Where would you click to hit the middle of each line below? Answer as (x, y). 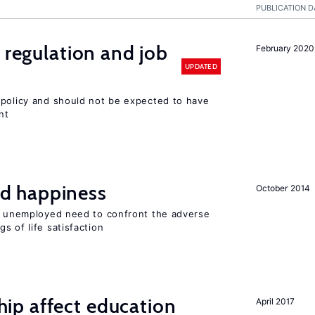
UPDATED (201, 66)
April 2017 (275, 301)
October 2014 (283, 188)
